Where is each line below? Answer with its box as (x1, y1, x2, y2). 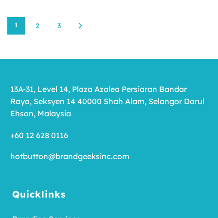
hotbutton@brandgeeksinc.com (10, 151, 129, 162)
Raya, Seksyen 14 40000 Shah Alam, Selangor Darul (10, 96, 204, 107)
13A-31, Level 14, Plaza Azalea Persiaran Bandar (10, 84, 187, 94)
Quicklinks (12, 188, 66, 200)
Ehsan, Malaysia (10, 109, 71, 119)
